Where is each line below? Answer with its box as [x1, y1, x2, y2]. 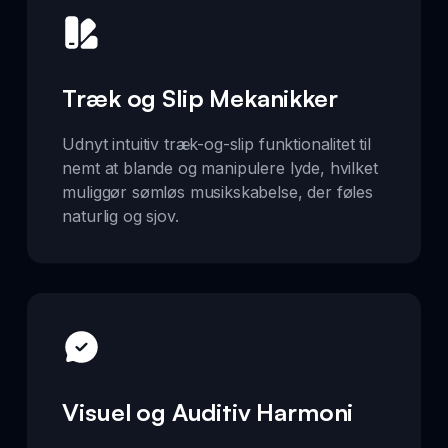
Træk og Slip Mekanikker [62, 82, 338, 113]
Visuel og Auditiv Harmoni [62, 397, 354, 427]
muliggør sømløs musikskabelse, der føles [62, 181, 373, 202]
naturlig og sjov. [62, 205, 179, 226]
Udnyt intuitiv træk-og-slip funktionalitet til [62, 133, 371, 154]
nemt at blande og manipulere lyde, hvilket [62, 157, 378, 178]
